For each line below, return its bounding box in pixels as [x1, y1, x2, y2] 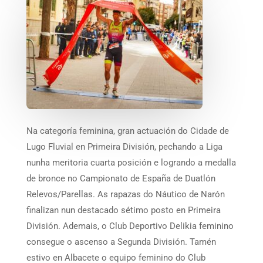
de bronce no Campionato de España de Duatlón [26, 173, 215, 184]
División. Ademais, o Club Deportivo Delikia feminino [26, 220, 234, 231]
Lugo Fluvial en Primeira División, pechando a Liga [26, 141, 222, 152]
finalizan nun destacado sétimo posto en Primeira [26, 204, 221, 215]
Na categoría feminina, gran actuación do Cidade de [26, 125, 229, 136]
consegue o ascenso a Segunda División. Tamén [26, 236, 216, 247]
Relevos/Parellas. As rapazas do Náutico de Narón [26, 188, 225, 200]
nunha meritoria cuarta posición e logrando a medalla [26, 157, 236, 168]
